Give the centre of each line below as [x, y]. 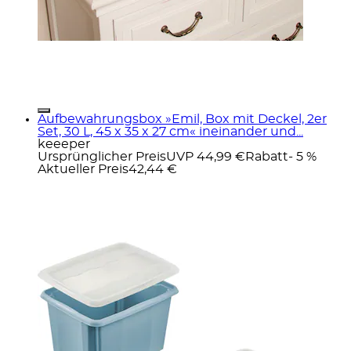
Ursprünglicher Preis [102, 156]
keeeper [64, 144]
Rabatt [267, 156]
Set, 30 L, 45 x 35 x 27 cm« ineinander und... [170, 131]
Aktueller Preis [83, 169]
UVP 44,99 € [206, 156]
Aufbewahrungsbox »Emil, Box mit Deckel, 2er [182, 119]
